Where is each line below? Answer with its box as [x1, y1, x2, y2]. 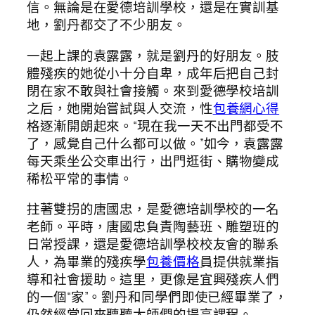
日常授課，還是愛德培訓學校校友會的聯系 [27, 235, 280, 254]
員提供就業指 [199, 252, 280, 271]
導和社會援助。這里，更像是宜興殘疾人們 [27, 270, 280, 289]
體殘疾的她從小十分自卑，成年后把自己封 [27, 63, 280, 82]
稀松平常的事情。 [27, 169, 134, 188]
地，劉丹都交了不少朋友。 [27, 15, 186, 34]
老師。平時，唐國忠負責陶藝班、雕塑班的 [27, 217, 280, 236]
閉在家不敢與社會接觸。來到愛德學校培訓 [27, 81, 280, 100]
